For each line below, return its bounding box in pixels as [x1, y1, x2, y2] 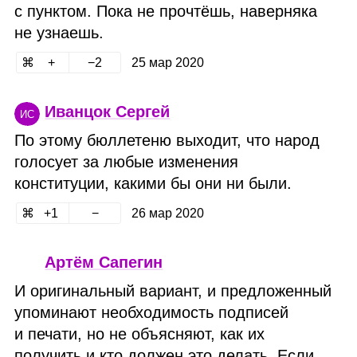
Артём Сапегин [45, 253, 163, 271]
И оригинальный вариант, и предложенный [14, 281, 332, 300]
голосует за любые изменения [14, 152, 239, 171]
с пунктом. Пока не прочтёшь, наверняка [14, 2, 318, 20]
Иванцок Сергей [45, 102, 171, 120]
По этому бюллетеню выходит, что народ [14, 131, 320, 149]
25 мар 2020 [131, 55, 204, 69]
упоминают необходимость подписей [14, 303, 289, 321]
